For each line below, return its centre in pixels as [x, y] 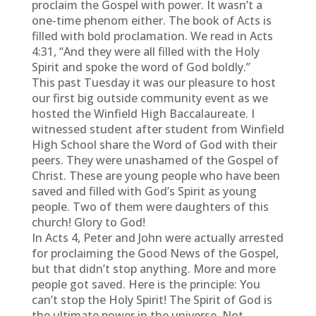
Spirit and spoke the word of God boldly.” [141, 67]
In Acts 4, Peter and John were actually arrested [157, 238]
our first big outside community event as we [150, 98]
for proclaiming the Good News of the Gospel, [155, 253]
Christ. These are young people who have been [156, 176]
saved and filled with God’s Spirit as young [144, 191]
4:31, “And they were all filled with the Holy [145, 51]
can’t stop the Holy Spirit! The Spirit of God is [152, 300]
